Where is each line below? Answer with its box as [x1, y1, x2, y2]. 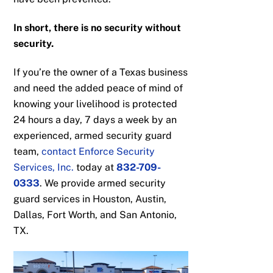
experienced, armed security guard [13, 129, 172, 141]
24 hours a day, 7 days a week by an [13, 113, 177, 126]
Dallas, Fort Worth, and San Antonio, [13, 208, 177, 221]
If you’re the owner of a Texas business [13, 66, 188, 78]
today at [74, 161, 117, 173]
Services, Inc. [13, 161, 74, 173]
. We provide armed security [40, 177, 166, 189]
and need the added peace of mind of [13, 82, 183, 94]
